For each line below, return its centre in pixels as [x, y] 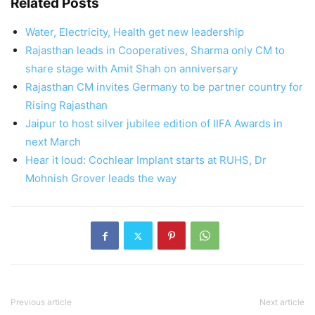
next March [53, 142]
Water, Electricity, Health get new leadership [135, 32]
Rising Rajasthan [66, 105]
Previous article [41, 302]
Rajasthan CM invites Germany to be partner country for [164, 87]
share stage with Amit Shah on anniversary [131, 69]
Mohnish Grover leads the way [101, 179]
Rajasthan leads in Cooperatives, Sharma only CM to [155, 51]
